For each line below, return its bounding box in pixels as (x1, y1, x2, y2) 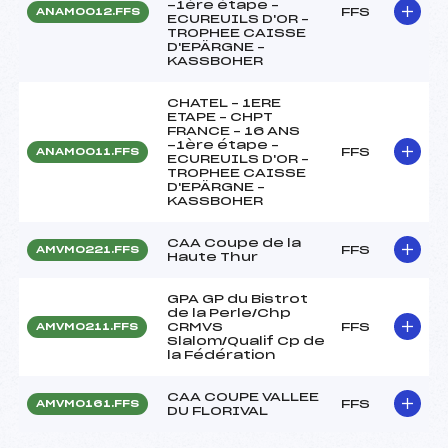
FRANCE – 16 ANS (167, 124, 300, 137)
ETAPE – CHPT (167, 110, 273, 123)
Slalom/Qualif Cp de (167, 334, 325, 347)
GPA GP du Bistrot (167, 292, 308, 305)
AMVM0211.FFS (36, 321, 138, 332)
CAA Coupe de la (167, 236, 301, 249)
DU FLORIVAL (167, 404, 268, 417)
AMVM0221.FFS (36, 244, 139, 255)
